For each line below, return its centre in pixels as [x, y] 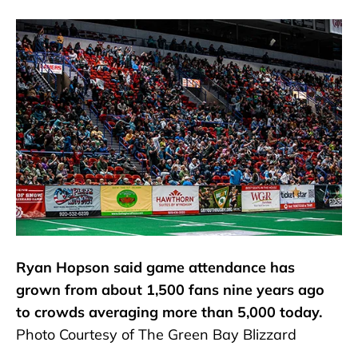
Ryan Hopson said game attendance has [155, 268]
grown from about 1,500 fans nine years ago [170, 290]
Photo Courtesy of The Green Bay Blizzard [156, 335]
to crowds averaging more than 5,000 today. [169, 312]
